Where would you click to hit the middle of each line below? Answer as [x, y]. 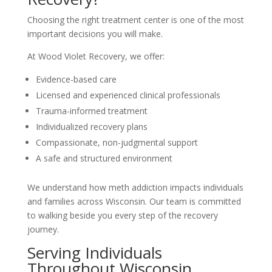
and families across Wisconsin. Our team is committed [134, 201]
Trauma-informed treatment [91, 111]
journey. [43, 229]
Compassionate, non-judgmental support [117, 142]
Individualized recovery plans [91, 127]
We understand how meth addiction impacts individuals [135, 187]
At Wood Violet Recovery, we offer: [96, 56]
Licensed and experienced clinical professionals [128, 95]
